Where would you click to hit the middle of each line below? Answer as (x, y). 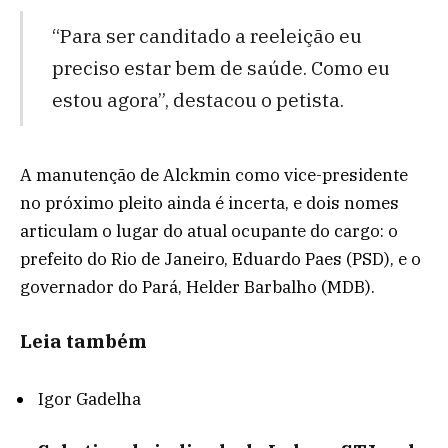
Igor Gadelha (89, 399)
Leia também (83, 340)
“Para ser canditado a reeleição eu (206, 36)
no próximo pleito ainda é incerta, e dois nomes (209, 202)
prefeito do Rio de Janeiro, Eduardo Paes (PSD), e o (220, 258)
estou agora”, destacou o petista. (197, 100)
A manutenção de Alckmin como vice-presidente (214, 174)
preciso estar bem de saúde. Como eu (220, 68)
